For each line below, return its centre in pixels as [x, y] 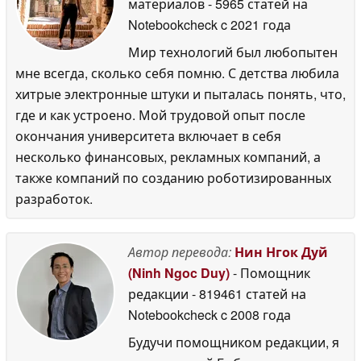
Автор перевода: [180, 251]
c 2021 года [254, 24]
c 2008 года [254, 314]
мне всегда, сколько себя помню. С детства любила [177, 73]
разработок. [54, 198]
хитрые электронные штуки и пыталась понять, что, [180, 93]
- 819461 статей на [249, 293]
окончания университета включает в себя [148, 135]
